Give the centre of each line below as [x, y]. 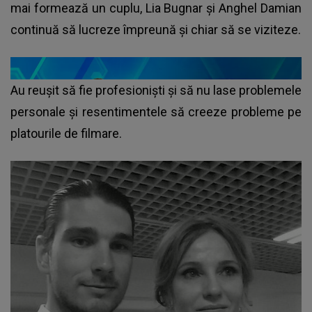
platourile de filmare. [68, 133]
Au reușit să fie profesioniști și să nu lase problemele [156, 90]
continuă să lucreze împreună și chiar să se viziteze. [156, 29]
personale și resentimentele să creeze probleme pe [156, 111]
